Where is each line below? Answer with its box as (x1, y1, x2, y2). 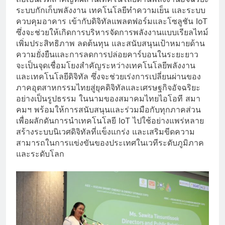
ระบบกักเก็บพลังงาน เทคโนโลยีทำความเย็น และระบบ (16, 5, 205, 15)
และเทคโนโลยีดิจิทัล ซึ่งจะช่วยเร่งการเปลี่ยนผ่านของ (16, 71, 201, 81)
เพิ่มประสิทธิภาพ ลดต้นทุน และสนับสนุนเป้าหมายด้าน (16, 38, 205, 48)
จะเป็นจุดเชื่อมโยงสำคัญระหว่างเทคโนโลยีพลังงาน (16, 60, 195, 70)
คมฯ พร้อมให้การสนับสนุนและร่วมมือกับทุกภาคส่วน (16, 104, 201, 115)
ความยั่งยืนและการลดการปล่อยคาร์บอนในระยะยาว (16, 49, 198, 59)
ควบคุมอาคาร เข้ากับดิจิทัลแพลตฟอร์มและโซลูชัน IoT (16, 16, 207, 26)
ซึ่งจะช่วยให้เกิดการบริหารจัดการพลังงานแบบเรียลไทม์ (16, 27, 208, 37)
